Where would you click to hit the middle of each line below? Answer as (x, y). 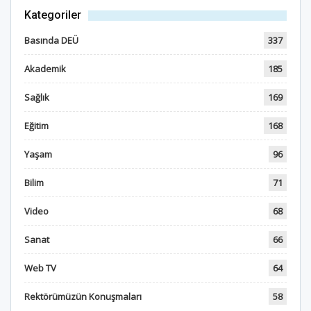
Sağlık (37, 97)
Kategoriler (53, 15)
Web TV (40, 268)
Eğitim (36, 125)
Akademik (45, 68)
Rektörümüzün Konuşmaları (83, 296)
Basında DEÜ (51, 40)
